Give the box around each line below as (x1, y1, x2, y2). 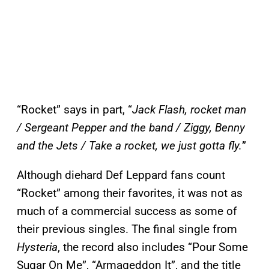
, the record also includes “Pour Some (58, 240, 248, 255)
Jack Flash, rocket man (132, 103, 246, 117)
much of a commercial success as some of (17, 204, 237, 219)
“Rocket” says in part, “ (17, 103, 132, 117)
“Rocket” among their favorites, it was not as (17, 186, 243, 201)
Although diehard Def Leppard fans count (17, 168, 225, 183)
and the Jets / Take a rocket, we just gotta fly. (17, 139, 242, 153)
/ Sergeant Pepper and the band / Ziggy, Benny (17, 121, 245, 135)
